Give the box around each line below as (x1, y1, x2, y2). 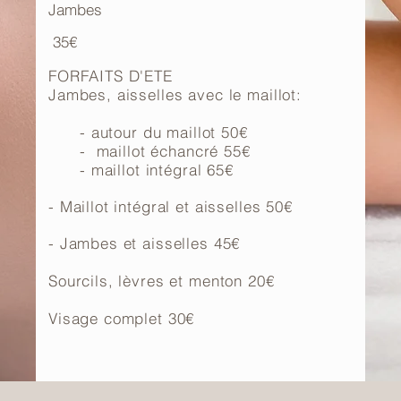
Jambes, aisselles (48, 85, 189, 104)
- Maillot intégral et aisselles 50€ (48, 197, 293, 216)
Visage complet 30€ (48, 309, 195, 328)
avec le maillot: (188, 85, 302, 104)
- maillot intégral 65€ (48, 160, 234, 179)
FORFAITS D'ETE (48, 66, 173, 85)
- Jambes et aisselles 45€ (48, 234, 241, 252)
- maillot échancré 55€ (48, 141, 251, 160)
